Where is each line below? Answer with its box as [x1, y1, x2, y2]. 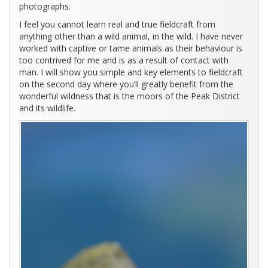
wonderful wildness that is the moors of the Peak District [19, 90, 240, 102]
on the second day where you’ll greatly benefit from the [19, 78, 233, 90]
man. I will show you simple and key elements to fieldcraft [19, 66, 243, 78]
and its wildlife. [19, 102, 75, 114]
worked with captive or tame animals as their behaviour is [19, 42, 242, 54]
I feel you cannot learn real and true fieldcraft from [19, 19, 215, 31]
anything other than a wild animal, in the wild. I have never [19, 31, 243, 42]
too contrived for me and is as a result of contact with [19, 54, 229, 66]
